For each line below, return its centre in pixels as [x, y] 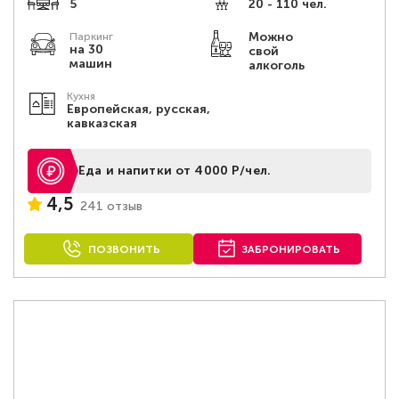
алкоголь [276, 65]
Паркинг [91, 37]
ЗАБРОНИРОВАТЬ [291, 249]
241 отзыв [111, 206]
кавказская [102, 123]
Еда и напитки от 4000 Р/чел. [175, 171]
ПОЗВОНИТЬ [124, 249]
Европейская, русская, [139, 109]
